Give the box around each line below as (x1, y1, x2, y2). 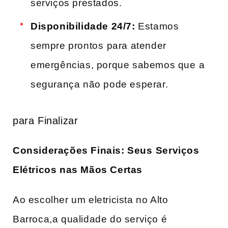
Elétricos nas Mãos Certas (13, 164, 143, 175)
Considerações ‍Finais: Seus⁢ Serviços (13, 145, 199, 156)
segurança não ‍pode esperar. (31, 78, 168, 90)
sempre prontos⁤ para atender (31, 40, 166, 51)
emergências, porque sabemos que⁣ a (31, 59, 205, 70)
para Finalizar (13, 115, 78, 127)
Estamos (135, 20, 179, 32)
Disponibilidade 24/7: (31, 20, 135, 32)
